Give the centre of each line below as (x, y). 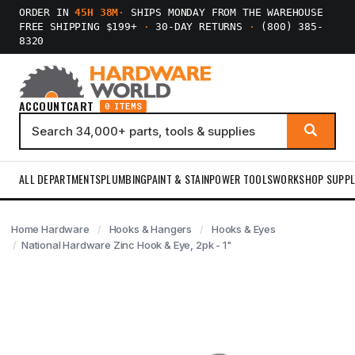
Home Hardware (50, 229)
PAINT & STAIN (178, 179)
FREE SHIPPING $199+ (81, 27)
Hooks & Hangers (151, 229)
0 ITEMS (123, 106)
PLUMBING (124, 179)
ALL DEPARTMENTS (60, 179)
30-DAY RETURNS (199, 27)
